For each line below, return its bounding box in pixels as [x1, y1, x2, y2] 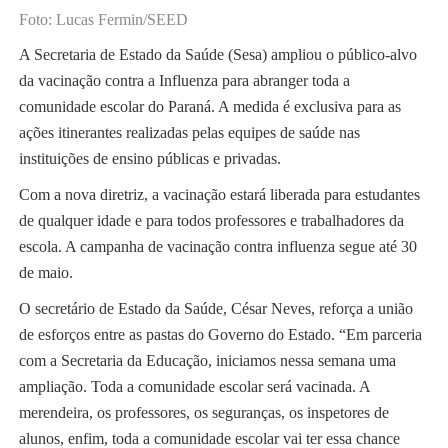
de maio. [18, 264, 73, 282]
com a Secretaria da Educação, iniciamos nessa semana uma [18, 352, 396, 370]
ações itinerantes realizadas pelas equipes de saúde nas [18, 124, 360, 142]
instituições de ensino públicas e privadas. [18, 150, 281, 168]
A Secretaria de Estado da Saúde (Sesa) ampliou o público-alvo [18, 46, 417, 64]
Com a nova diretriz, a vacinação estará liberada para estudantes [18, 186, 420, 204]
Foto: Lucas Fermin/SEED [18, 11, 188, 29]
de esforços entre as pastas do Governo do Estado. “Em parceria [18, 326, 422, 344]
